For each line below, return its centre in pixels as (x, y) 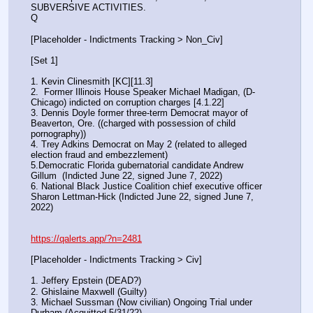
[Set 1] (46, 60)
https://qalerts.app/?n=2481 (86, 239)
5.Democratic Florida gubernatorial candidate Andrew (137, 165)
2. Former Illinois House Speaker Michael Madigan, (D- (143, 92)
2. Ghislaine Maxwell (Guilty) (89, 291)
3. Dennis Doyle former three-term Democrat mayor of (139, 112)
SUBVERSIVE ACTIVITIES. (88, 8)
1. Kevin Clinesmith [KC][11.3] (93, 81)
